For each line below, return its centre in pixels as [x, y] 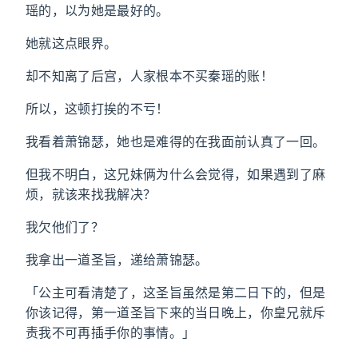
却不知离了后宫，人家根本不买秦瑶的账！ [150, 76]
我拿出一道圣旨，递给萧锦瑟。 [117, 260]
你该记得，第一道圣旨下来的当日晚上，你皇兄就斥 [176, 312]
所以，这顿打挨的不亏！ [97, 109]
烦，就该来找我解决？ [91, 194]
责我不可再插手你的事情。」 [111, 332]
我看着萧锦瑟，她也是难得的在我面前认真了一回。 [176, 141]
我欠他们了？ [65, 227]
